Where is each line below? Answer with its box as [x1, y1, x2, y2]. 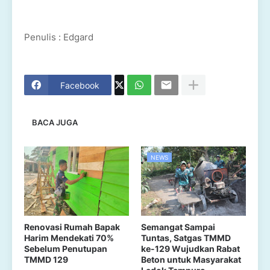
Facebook [60, 80, 99, 90]
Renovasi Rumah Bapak [24, 222, 120, 232]
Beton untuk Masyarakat [141, 254, 241, 265]
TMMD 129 [24, 254, 68, 265]
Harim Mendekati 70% [24, 233, 114, 243]
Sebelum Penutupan [24, 243, 107, 254]
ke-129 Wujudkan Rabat [141, 243, 240, 254]
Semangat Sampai [141, 222, 215, 232]
